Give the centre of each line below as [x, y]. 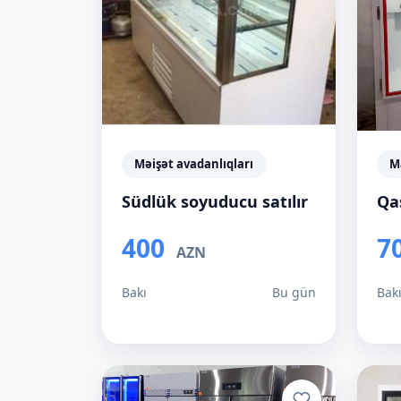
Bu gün [294, 292]
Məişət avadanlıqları [194, 164]
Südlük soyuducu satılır [215, 201]
